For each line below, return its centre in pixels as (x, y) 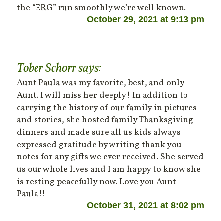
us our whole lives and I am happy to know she (109, 170)
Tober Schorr (47, 69)
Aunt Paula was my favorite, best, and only (101, 83)
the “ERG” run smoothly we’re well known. (102, 8)
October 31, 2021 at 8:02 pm (145, 205)
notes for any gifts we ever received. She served (110, 157)
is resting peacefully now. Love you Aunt (97, 182)
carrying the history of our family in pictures (107, 108)
